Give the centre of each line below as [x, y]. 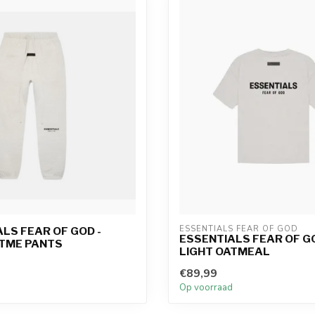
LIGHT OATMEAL [225, 251]
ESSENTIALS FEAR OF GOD [239, 229]
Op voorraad [206, 287]
